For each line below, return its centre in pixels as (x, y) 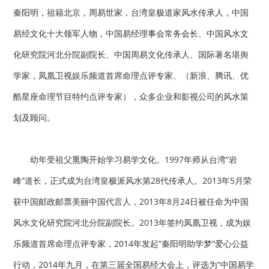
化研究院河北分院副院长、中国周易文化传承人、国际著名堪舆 (131, 54)
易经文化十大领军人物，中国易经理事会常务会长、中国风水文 (131, 33)
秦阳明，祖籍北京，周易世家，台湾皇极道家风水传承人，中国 (131, 12)
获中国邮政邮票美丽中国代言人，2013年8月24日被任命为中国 (131, 201)
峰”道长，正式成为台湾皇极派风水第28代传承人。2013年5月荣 (133, 180)
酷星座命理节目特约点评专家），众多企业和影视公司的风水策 (131, 96)
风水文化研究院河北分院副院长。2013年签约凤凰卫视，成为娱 (132, 222)
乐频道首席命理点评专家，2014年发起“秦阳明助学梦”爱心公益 (131, 243)
